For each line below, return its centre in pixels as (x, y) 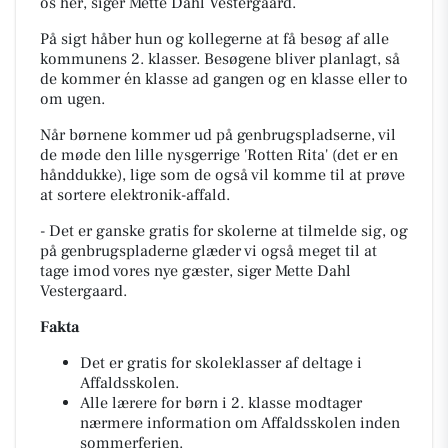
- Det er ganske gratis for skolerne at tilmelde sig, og (224, 230)
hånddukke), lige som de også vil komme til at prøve (222, 174)
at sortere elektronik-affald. (135, 194)
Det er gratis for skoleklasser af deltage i (221, 362)
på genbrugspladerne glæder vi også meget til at (208, 250)
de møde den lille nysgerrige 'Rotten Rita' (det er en (219, 154)
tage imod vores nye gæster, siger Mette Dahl (195, 270)
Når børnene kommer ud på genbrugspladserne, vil (218, 134)
